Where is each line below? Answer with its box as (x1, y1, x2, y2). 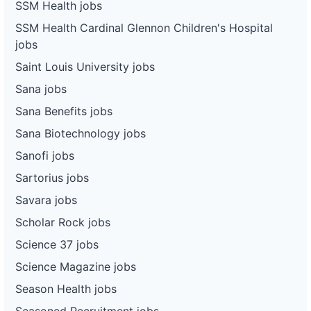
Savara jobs (15, 192, 77, 207)
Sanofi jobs (15, 148, 74, 162)
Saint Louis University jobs (15, 59, 155, 74)
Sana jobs (15, 81, 67, 96)
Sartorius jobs (15, 170, 89, 185)
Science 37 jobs (15, 237, 99, 251)
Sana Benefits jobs (15, 103, 112, 118)
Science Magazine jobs (15, 259, 136, 274)
